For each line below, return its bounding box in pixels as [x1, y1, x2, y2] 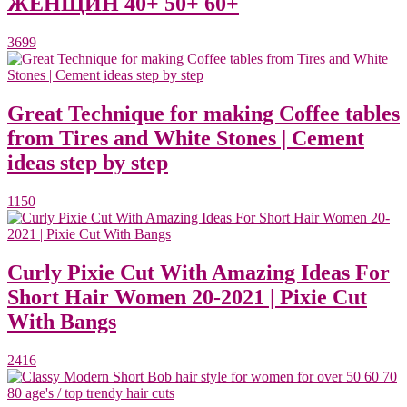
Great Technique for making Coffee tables [7, 102, 400, 126]
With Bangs [7, 310, 116, 334]
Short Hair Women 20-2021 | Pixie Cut [7, 285, 367, 310]
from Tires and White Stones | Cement [7, 126, 364, 151]
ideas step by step [7, 151, 168, 175]
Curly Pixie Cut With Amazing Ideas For [7, 261, 390, 285]
